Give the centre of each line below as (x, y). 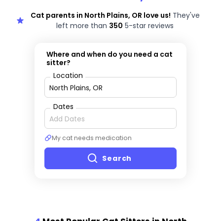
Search (117, 158)
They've (185, 15)
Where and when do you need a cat (110, 55)
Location (68, 76)
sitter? (59, 63)
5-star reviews (148, 25)
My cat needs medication (92, 138)
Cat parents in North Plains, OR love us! (100, 15)
